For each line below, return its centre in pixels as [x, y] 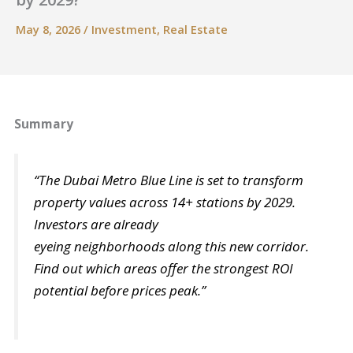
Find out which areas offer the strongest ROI [164, 269]
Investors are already [97, 225]
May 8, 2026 [50, 30]
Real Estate [195, 30]
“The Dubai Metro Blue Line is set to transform [169, 180]
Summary [44, 123]
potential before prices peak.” [122, 291]
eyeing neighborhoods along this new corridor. [172, 247]
